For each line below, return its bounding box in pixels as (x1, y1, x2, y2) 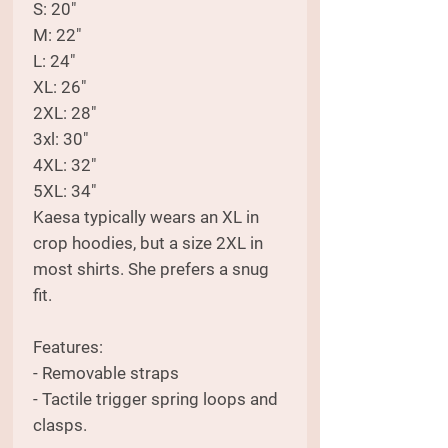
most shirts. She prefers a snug (33, 258, 269, 279)
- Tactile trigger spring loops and (33, 388, 278, 409)
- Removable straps (33, 362, 179, 383)
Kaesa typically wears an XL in (33, 206, 259, 227)
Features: (33, 336, 103, 357)
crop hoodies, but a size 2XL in (33, 232, 263, 253)
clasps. (33, 414, 91, 435)
